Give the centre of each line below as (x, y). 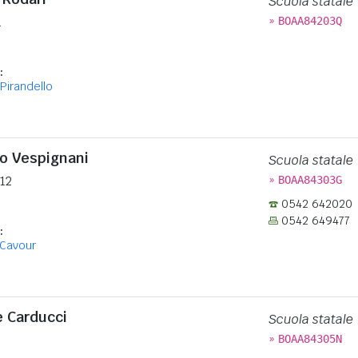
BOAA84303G (310, 180)
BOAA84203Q (310, 21)
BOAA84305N (310, 339)
